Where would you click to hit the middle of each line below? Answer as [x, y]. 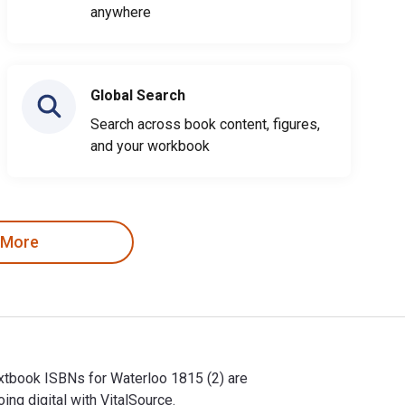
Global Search [138, 95]
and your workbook [150, 146]
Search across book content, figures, [205, 124]
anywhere [121, 12]
